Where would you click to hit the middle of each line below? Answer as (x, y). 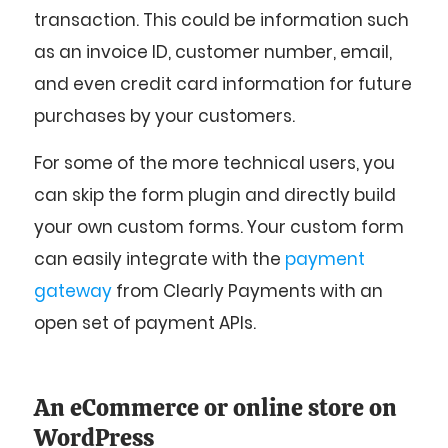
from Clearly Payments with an (247, 290)
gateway (73, 290)
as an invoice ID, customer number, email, (213, 52)
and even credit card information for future (223, 84)
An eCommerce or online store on (215, 408)
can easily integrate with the (159, 258)
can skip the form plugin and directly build (215, 194)
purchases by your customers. (164, 116)
